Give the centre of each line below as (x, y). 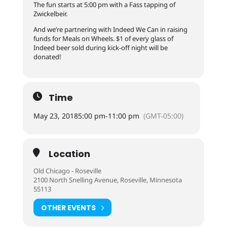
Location (69, 154)
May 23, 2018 (55, 116)
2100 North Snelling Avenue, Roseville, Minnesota (107, 180)
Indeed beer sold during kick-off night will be (100, 48)
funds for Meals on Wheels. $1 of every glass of (103, 39)
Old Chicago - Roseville (67, 171)
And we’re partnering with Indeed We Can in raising (110, 29)
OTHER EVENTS (68, 207)
